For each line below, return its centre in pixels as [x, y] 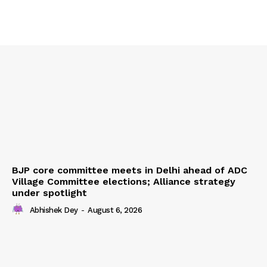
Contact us [41, 20]
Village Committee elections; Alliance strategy [124, 182]
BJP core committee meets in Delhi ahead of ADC [130, 170]
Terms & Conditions [59, 38]
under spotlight [49, 193]
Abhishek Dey [54, 210]
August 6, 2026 [115, 210]
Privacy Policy [47, 56]
